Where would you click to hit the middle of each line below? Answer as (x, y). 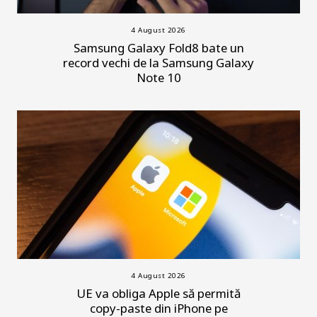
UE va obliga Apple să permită (158, 293)
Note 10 (158, 77)
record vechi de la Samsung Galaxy (158, 62)
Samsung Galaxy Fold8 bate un (158, 47)
